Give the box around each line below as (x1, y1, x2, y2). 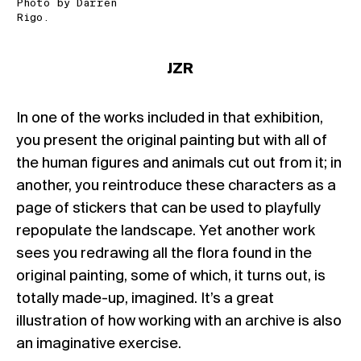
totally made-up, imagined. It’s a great (16, 290, 274, 307)
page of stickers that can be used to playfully (16, 200, 321, 217)
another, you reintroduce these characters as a (16, 177, 336, 194)
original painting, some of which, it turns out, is (16, 268, 326, 284)
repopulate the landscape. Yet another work (16, 222, 315, 239)
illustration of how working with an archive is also (16, 313, 342, 330)
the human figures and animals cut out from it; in (16, 155, 342, 172)
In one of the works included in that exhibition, (16, 110, 323, 127)
